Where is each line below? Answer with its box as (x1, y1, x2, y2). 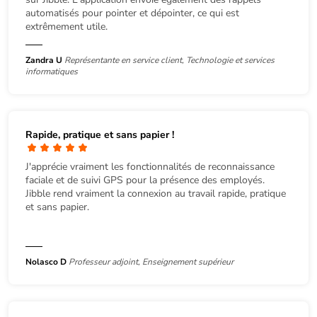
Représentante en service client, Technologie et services (64, 54, 275, 66)
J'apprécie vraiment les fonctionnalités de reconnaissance (25, 159, 275, 173)
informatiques (25, 65, 78, 77)
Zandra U (25, 54, 64, 66)
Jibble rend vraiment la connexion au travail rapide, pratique (25, 186, 286, 200)
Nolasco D (25, 255, 69, 267)
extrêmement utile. (25, 19, 108, 33)
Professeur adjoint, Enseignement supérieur (69, 255, 234, 267)
